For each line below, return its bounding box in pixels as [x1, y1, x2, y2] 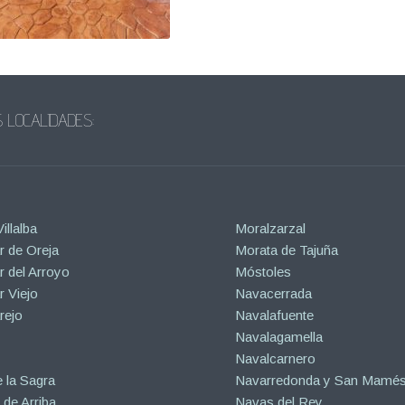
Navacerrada [235, 286, 313, 302]
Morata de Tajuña [235, 242, 339, 259]
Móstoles [235, 264, 292, 280]
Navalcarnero [235, 351, 316, 367]
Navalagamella [235, 329, 324, 345]
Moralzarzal [235, 221, 306, 237]
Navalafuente [235, 307, 315, 324]
